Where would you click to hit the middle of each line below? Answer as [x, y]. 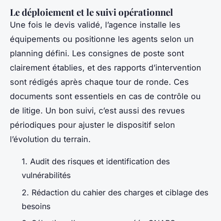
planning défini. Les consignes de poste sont [97, 54]
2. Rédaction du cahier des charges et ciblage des [115, 192]
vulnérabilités [46, 175]
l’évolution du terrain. [50, 139]
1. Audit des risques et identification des [96, 162]
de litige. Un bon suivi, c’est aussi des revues [97, 111]
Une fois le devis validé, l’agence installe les [95, 25]
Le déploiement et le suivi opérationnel [92, 12]
